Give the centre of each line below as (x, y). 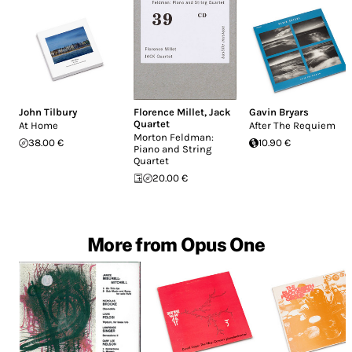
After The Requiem (292, 126)
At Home (38, 126)
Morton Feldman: (174, 137)
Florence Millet (169, 112)
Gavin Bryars (279, 112)
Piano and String (173, 149)
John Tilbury (48, 112)
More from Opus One (176, 245)
